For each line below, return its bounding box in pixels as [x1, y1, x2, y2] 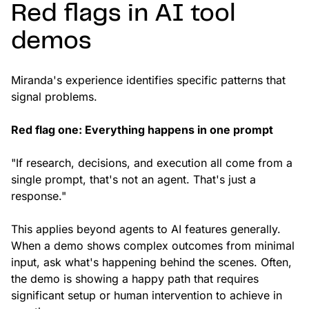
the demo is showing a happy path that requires [11, 272, 259, 286]
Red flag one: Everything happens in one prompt [11, 123, 273, 137]
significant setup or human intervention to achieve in [11, 288, 282, 303]
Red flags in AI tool [11, 2, 236, 26]
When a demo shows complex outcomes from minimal [11, 239, 295, 253]
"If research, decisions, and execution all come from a [11, 156, 292, 170]
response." [11, 189, 66, 203]
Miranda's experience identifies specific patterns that [11, 73, 286, 88]
